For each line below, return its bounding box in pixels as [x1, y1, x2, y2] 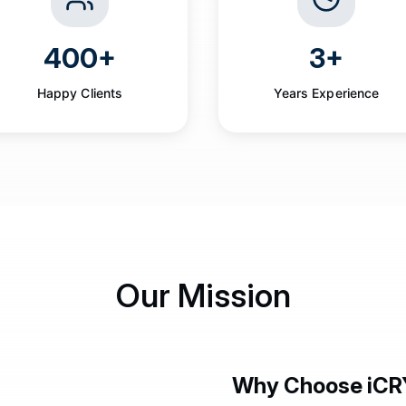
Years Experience [274, 85, 379, 101]
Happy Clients [37, 85, 122, 101]
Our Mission [115, 275, 291, 315]
